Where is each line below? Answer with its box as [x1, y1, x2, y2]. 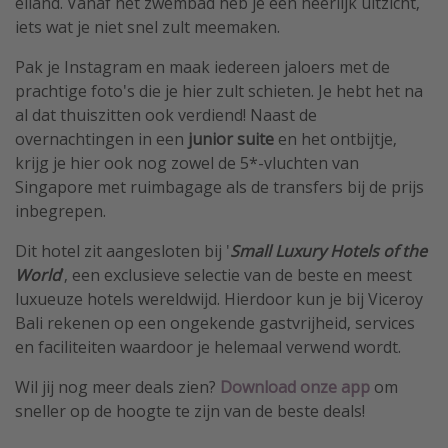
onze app [300, 375, 370, 398]
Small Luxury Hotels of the [230, 239, 427, 262]
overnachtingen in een [15, 127, 188, 150]
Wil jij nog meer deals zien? [15, 375, 220, 398]
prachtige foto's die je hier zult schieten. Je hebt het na [15, 79, 423, 102]
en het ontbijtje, [274, 127, 397, 150]
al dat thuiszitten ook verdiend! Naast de [15, 103, 317, 126]
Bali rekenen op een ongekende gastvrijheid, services [15, 311, 415, 334]
